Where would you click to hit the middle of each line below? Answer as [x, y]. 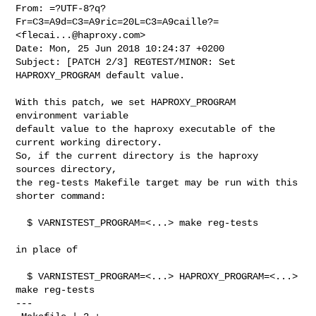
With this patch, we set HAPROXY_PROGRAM [126, 102]
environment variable [72, 115]
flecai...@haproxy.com [81, 35]
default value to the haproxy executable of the [146, 129]
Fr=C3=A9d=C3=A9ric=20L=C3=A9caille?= [117, 22]
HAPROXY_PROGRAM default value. [101, 75]
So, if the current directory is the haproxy [137, 156]
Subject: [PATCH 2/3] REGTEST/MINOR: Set [126, 62]
